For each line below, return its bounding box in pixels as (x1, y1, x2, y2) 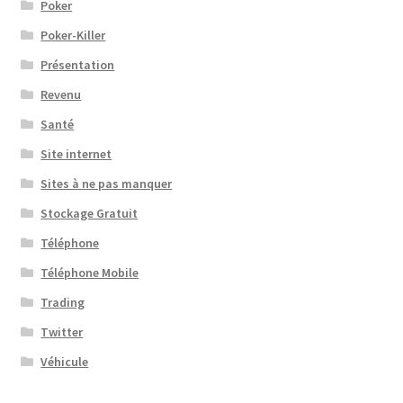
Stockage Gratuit (40, 205, 139, 222)
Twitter (40, 324, 84, 341)
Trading (40, 294, 85, 311)
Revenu (40, 86, 82, 103)
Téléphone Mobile (40, 264, 139, 282)
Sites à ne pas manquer (40, 175, 173, 193)
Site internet (40, 146, 112, 163)
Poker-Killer (40, 27, 106, 44)
